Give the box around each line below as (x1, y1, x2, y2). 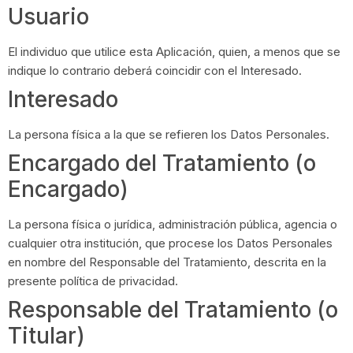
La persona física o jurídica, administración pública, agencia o (8, 216, 337, 232)
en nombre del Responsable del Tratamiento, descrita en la (8, 254, 326, 269)
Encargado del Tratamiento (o (8, 149, 316, 176)
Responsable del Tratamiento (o (8, 295, 338, 323)
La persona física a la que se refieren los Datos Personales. (8, 126, 329, 142)
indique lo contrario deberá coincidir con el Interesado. (8, 62, 302, 78)
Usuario (8, 2, 89, 30)
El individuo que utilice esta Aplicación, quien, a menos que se (8, 43, 340, 59)
